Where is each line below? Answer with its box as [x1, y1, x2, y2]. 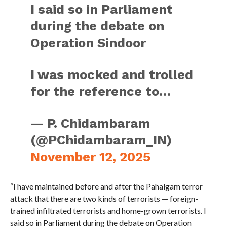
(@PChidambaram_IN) [30, 132, 172, 148]
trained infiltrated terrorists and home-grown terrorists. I [10, 206, 206, 216]
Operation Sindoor [30, 35, 146, 51]
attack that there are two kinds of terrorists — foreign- [10, 194, 198, 204]
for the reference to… [30, 84, 171, 99]
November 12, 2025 [30, 149, 151, 165]
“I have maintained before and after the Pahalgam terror [10, 181, 203, 192]
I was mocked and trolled [30, 67, 194, 83]
